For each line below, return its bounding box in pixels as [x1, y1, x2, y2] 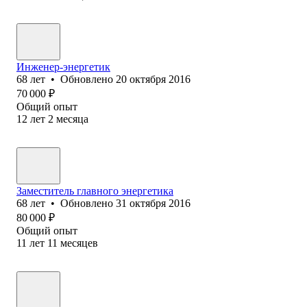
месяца [56, 112, 88, 125]
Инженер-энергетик [16, 60, 110, 73]
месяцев [60, 236, 98, 249]
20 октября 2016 [116, 73, 191, 85]
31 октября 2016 [116, 197, 191, 209]
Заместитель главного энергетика [16, 184, 173, 197]
